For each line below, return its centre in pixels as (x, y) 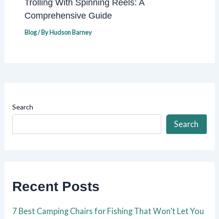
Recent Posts (56, 187)
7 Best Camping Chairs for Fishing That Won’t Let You (108, 211)
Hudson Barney (70, 32)
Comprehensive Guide (68, 15)
